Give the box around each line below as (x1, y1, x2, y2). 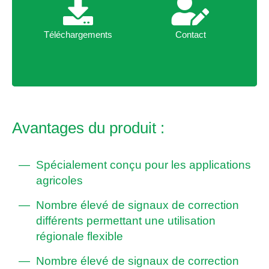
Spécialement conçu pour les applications (36, 159, 251, 172)
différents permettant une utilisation (36, 214, 216, 228)
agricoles (36, 174, 83, 187)
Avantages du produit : (12, 119, 165, 137)
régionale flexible (36, 230, 123, 243)
